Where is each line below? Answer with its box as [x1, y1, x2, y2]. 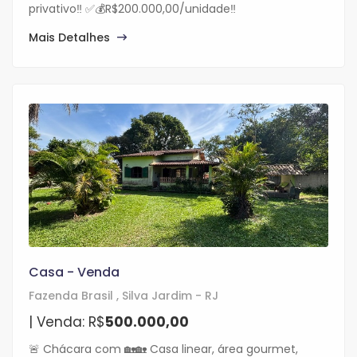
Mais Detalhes [29, 29, 113, 46]
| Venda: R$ [29, 312, 105, 332]
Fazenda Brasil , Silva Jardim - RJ [29, 288, 218, 304]
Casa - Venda [29, 263, 120, 282]
